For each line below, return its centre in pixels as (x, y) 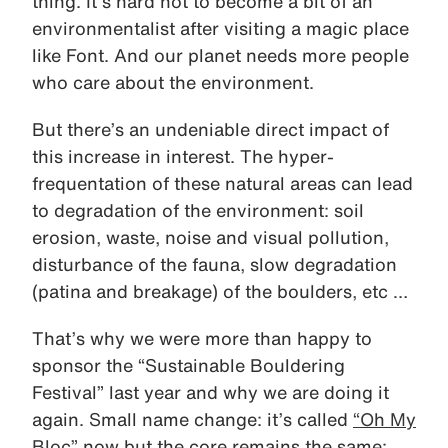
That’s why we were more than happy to (202, 338)
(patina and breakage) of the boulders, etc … (220, 291)
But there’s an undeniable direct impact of (210, 129)
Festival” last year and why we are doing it (210, 392)
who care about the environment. (173, 82)
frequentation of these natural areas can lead (222, 183)
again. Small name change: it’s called (192, 419)
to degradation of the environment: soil (198, 210)
